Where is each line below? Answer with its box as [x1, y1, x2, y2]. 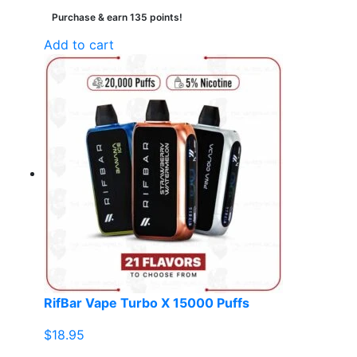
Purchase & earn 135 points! [52, 11, 182, 24]
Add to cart [44, 37, 114, 53]
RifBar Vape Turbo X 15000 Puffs [44, 295, 249, 312]
